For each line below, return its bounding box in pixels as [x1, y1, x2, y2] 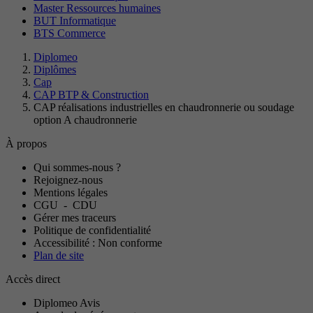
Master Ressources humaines [34, 2, 161, 15]
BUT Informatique [34, 15, 116, 27]
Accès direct [6, 273, 60, 286]
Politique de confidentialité [34, 224, 151, 237]
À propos [6, 138, 47, 150]
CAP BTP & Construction [34, 89, 149, 101]
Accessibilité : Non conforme [34, 237, 162, 249]
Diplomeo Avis [34, 297, 100, 310]
